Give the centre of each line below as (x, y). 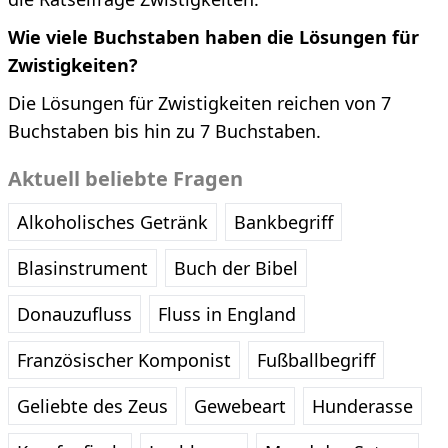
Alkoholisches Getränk (112, 222)
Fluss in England (227, 314)
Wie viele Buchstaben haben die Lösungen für (213, 37)
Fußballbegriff (316, 360)
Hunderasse (362, 406)
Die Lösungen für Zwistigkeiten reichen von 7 (199, 103)
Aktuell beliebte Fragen (125, 178)
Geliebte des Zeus (92, 406)
